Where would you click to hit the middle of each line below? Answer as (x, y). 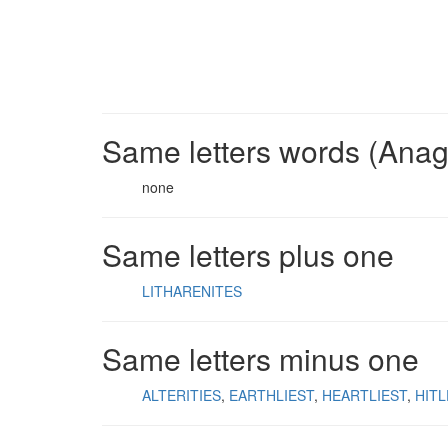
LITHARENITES (192, 291)
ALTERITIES (181, 395)
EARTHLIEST (271, 395)
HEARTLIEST (364, 395)
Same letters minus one (260, 358)
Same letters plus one (248, 254)
